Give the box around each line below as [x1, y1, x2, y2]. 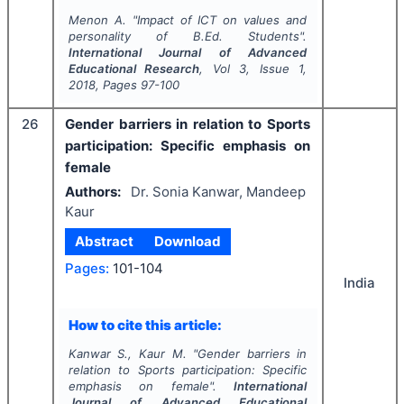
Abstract [75, 233, 134, 250]
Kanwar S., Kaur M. [68, 346, 187, 361]
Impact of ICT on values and [136, 13, 308, 27]
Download [153, 233, 221, 250]
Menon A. [68, 13, 126, 27]
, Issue [246, 61, 299, 76]
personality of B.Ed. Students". [68, 29, 308, 43]
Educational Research [68, 61, 200, 76]
